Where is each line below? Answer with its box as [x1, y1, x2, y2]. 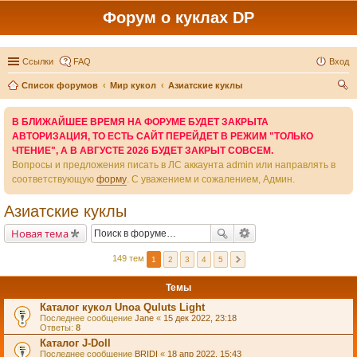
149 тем [112, 253, 147, 264]
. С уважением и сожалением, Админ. [127, 174, 295, 185]
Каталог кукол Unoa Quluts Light [40, 301, 205, 313]
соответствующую [12, 174, 96, 185]
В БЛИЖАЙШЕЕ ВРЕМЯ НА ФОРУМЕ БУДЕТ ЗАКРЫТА [12, 116, 269, 127]
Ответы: [40, 323, 76, 332]
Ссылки [22, 57, 53, 66]
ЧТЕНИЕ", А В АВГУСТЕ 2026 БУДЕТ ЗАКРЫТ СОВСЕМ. [12, 145, 273, 156]
